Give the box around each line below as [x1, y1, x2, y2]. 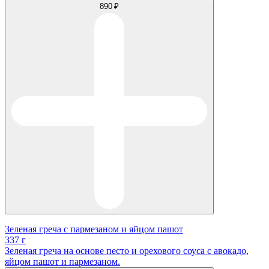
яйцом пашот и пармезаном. [5, 256, 120, 267]
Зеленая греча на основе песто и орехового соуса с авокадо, [5, 246, 249, 256]
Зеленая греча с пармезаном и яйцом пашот [5, 224, 183, 235]
